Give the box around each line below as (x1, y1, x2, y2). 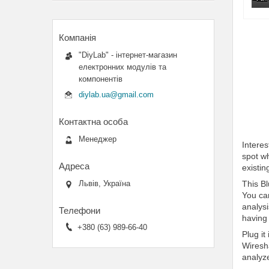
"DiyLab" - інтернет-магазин (79, 50, 177, 59)
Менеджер (79, 134, 116, 144)
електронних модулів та (79, 62, 166, 71)
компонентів (79, 74, 122, 83)
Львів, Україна (79, 179, 130, 189)
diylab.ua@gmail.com (79, 89, 154, 99)
